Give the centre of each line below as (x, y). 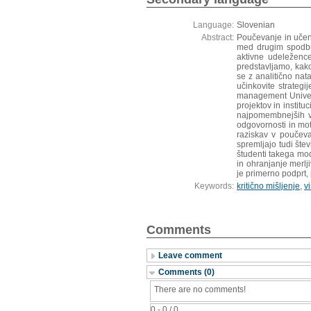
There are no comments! (200, 289)
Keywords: (214, 186)
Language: (213, 25)
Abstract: (218, 37)
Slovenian (256, 25)
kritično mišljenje (268, 186)
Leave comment (190, 255)
